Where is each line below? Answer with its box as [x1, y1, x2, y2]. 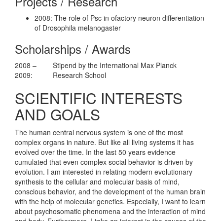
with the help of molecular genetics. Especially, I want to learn [15, 196, 206, 206]
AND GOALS [15, 103, 100, 125]
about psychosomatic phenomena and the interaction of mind [15, 206, 206, 216]
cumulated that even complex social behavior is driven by [15, 156, 193, 167]
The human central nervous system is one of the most [15, 127, 183, 137]
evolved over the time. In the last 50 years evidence [15, 147, 176, 157]
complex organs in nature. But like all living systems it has [15, 137, 194, 147]
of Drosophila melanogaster [35, 22, 121, 33]
